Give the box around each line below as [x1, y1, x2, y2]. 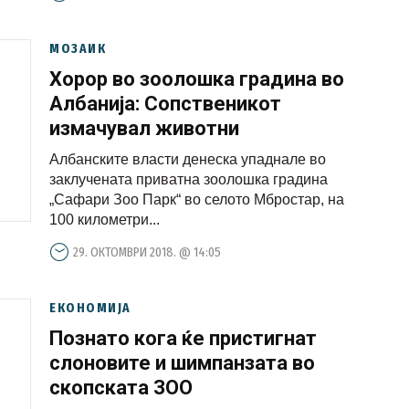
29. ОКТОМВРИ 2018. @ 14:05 [73, 244, 221, 260]
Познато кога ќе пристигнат [49, 327, 317, 350]
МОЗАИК [49, 40, 106, 57]
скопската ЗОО [49, 376, 193, 399]
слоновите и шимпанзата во [49, 351, 315, 374]
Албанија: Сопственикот [49, 92, 281, 115]
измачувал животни [49, 117, 239, 140]
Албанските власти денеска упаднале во [49, 152, 326, 167]
